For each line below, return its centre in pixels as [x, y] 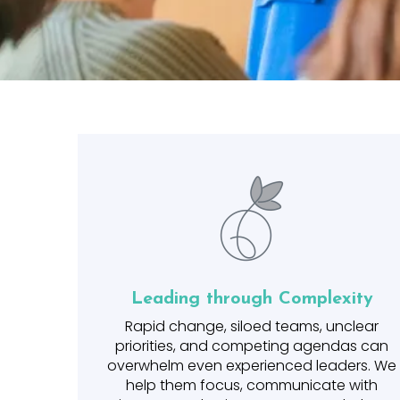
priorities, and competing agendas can [252, 346]
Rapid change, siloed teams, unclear [252, 326]
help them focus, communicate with [252, 385]
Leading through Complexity [252, 299]
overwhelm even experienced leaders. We [252, 366]
